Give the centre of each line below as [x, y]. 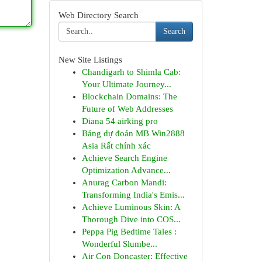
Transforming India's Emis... [133, 195]
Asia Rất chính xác [116, 146]
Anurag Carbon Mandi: [124, 182]
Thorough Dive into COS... [131, 219]
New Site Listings [90, 60]
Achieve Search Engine [124, 158]
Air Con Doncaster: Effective [135, 256]
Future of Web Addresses [127, 109]
